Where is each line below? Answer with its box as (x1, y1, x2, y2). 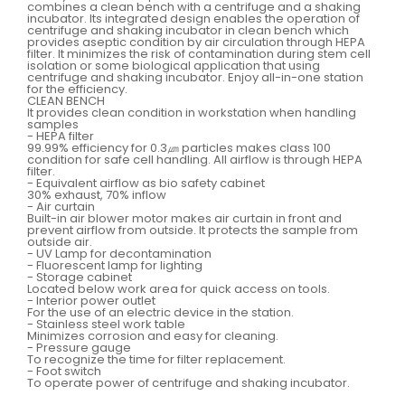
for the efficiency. (27, 80, 127, 98)
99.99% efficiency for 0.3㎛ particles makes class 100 (27, 139, 331, 156)
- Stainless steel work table (27, 316, 185, 333)
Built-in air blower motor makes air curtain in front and (27, 210, 342, 227)
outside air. (27, 233, 92, 250)
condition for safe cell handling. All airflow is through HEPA (27, 151, 363, 168)
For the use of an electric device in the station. (27, 304, 294, 321)
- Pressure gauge (27, 339, 131, 356)
